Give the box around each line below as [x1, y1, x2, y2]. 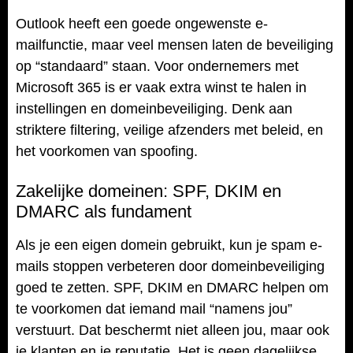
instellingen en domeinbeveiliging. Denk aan [16, 100, 292, 117]
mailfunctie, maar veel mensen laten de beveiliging [16, 36, 333, 53]
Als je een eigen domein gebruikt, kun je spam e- [16, 237, 322, 254]
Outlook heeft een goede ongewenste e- [16, 15, 268, 32]
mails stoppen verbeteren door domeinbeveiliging [16, 258, 325, 275]
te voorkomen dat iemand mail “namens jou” [16, 301, 292, 318]
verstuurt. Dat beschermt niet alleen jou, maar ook [16, 322, 329, 339]
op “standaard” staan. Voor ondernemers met [16, 58, 299, 74]
